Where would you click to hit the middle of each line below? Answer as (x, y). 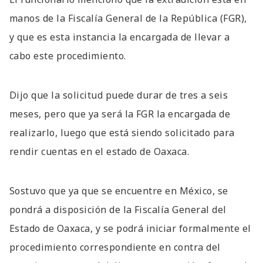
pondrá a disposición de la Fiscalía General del (118, 210)
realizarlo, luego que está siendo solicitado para (122, 132)
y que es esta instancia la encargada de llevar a (120, 37)
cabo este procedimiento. (68, 55)
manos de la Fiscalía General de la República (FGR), (128, 18)
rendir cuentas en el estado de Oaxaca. (100, 151)
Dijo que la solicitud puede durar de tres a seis (119, 95)
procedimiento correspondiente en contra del (115, 247)
